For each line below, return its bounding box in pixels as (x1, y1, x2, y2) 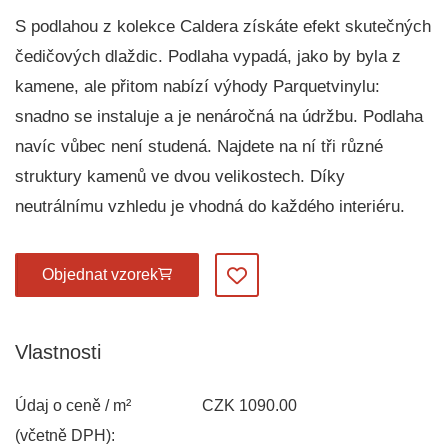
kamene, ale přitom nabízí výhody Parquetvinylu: (15, 76, 380, 96)
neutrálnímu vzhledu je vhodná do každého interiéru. (15, 196, 405, 216)
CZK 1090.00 (201, 397, 297, 414)
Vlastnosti (15, 341, 101, 363)
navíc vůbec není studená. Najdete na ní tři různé (15, 136, 383, 156)
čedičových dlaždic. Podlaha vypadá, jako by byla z (15, 46, 401, 66)
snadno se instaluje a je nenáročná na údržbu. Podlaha (15, 106, 423, 126)
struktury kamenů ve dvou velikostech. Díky (15, 166, 345, 186)
